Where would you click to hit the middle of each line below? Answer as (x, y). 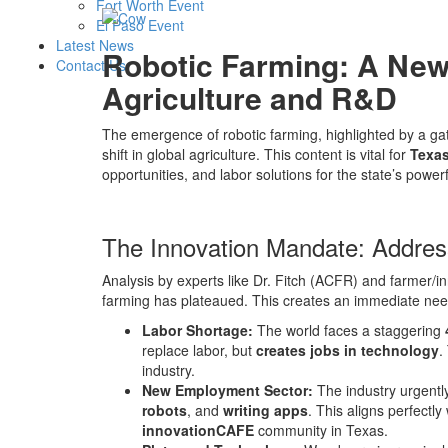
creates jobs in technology (347, 349)
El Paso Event (140, 25)
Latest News (95, 45)
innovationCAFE (198, 429)
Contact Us (91, 65)
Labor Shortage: (197, 329)
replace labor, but (199, 349)
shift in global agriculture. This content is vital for (256, 153)
